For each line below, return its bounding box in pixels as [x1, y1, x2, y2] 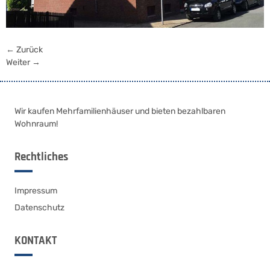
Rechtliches [14, 149, 68, 165]
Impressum [14, 186, 57, 196]
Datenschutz [14, 202, 64, 213]
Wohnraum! [14, 118, 58, 129]
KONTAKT [14, 233, 57, 249]
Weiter [6, 57, 32, 67]
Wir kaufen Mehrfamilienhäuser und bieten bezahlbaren [14, 105, 225, 116]
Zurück [14, 44, 43, 55]
